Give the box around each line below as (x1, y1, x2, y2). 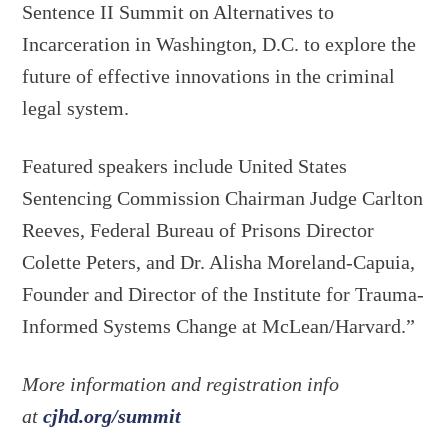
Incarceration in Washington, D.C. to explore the (22, 32, 417, 55)
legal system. (22, 96, 130, 119)
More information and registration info (22, 372, 340, 395)
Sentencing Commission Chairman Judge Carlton (22, 186, 424, 209)
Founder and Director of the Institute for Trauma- (22, 282, 425, 305)
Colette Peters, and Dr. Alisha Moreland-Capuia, (22, 250, 416, 273)
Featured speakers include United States (22, 154, 348, 177)
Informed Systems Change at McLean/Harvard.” (22, 314, 416, 337)
